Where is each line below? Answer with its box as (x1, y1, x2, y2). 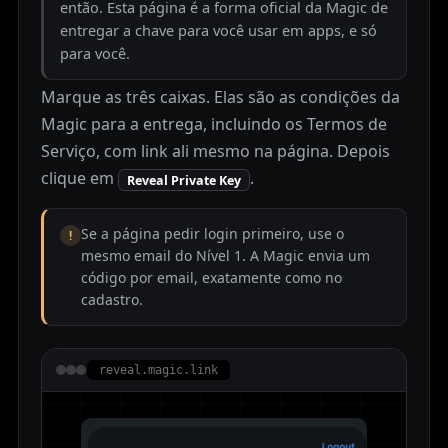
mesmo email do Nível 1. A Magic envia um (81, 246, 370, 266)
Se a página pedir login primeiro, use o (81, 224, 344, 244)
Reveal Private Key (127, 171, 241, 189)
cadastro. (81, 290, 143, 310)
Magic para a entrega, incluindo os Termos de (41, 113, 387, 136)
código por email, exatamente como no (81, 268, 342, 288)
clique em (41, 167, 118, 190)
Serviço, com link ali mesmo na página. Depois (41, 140, 390, 163)
